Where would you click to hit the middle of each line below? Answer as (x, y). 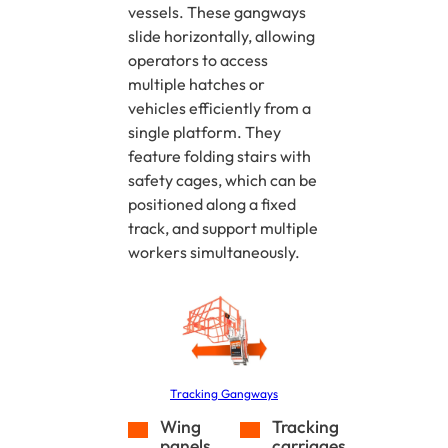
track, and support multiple (223, 228)
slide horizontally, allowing (221, 36)
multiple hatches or (196, 84)
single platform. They (204, 132)
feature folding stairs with (219, 156)
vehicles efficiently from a (219, 108)
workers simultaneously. (214, 252)
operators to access (198, 60)
